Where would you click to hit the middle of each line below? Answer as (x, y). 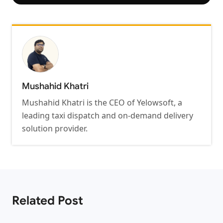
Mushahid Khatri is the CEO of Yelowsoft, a (102, 102)
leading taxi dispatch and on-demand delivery (108, 115)
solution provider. (55, 128)
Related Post (48, 200)
